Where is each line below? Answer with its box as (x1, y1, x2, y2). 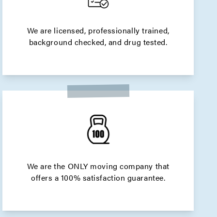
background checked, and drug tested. (29, 36, 168, 47)
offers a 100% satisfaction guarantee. (31, 172, 166, 183)
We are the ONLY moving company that (27, 160, 170, 171)
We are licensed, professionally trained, (27, 25, 170, 36)
